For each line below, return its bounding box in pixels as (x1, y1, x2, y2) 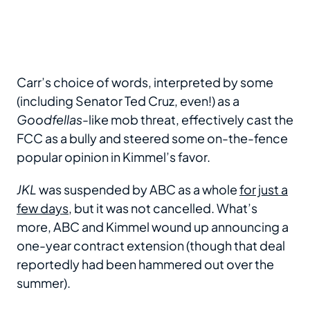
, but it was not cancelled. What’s (69, 199, 257, 216)
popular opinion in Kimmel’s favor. (17, 148, 210, 165)
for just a (239, 181, 288, 197)
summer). (17, 274, 71, 291)
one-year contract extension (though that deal (17, 237, 285, 253)
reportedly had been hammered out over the (17, 255, 274, 272)
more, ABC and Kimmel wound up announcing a (17, 218, 289, 235)
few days (17, 199, 69, 216)
